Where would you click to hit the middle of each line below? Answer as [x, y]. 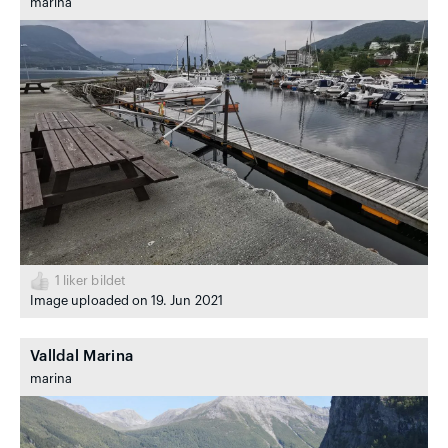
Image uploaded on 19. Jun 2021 [126, 300]
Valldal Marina [81, 356]
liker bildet [93, 280]
